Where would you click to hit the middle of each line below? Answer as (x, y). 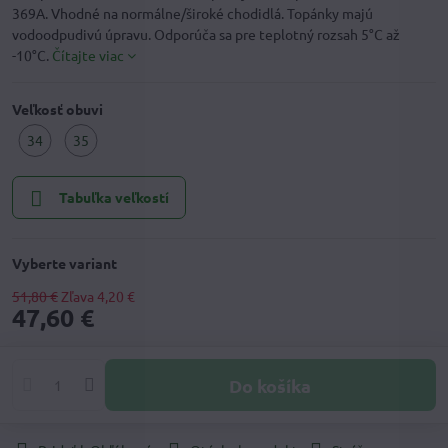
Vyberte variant (64, 263)
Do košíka (277, 385)
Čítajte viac (88, 55)
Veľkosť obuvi (57, 109)
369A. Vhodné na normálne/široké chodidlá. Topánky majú (192, 13)
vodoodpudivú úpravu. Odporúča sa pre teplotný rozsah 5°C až (206, 34)
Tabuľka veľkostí (113, 197)
